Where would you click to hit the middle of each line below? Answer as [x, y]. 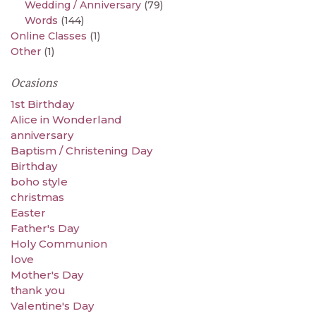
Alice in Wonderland [66, 119]
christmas [37, 197]
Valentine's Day [52, 305]
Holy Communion [59, 243]
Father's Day [45, 228]
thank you [38, 290]
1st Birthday [42, 104]
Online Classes [49, 36]
